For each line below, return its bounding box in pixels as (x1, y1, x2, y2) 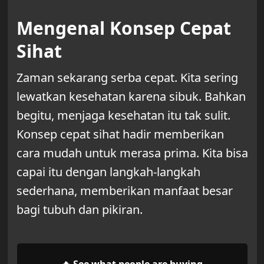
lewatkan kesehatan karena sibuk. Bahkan (16, 88, 246, 104)
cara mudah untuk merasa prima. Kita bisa (16, 144, 248, 161)
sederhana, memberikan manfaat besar (16, 182, 233, 199)
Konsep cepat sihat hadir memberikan (16, 126, 224, 142)
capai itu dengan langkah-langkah (16, 163, 200, 180)
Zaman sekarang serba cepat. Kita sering (16, 69, 238, 85)
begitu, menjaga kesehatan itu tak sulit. (16, 107, 230, 123)
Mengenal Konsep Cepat (16, 15, 231, 40)
